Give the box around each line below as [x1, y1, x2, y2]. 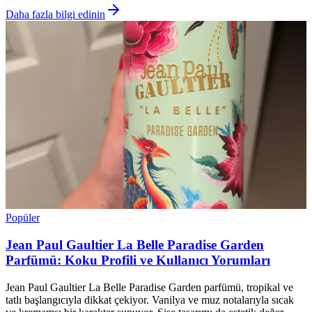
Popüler [6, 212, 40, 224]
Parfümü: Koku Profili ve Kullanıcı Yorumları [6, 252, 270, 267]
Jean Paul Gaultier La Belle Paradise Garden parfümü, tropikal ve [6, 281, 293, 293]
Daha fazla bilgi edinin [6, 8, 105, 21]
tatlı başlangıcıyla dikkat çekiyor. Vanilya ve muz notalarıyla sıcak [6, 293, 294, 306]
